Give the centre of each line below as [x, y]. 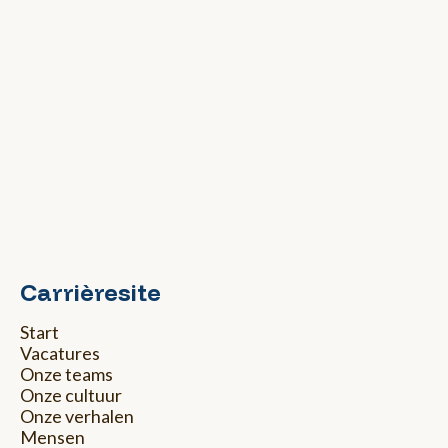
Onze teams [66, 374]
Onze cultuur [71, 395]
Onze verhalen [77, 416]
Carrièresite [90, 292]
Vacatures [60, 353]
